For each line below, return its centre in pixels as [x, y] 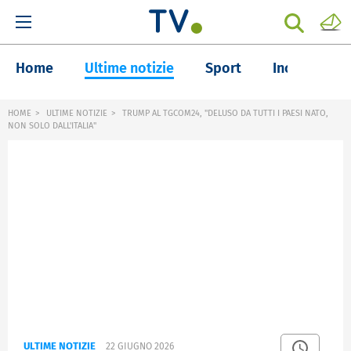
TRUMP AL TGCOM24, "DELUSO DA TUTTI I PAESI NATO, [224, 113]
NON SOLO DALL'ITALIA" [52, 126]
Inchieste [302, 68]
